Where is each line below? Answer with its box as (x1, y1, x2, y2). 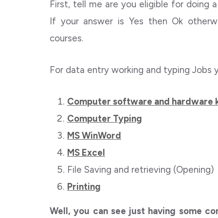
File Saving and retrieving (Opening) (67, 164, 217, 176)
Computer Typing (67, 113, 142, 125)
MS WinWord (67, 130, 121, 142)
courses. (50, 33, 83, 44)
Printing (67, 181, 101, 193)
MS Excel (67, 147, 105, 159)
